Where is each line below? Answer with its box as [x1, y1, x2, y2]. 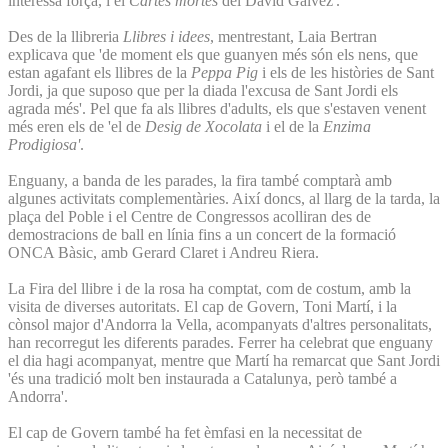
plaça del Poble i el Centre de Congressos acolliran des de [8, 207, 371, 225]
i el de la [262, 117, 323, 135]
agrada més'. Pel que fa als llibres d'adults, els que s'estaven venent [8, 99, 426, 117]
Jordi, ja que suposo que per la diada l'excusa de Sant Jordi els [8, 81, 398, 99]
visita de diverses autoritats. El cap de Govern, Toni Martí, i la [8, 297, 397, 315]
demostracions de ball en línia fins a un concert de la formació [8, 225, 396, 243]
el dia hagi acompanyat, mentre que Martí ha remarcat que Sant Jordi [8, 351, 440, 369]
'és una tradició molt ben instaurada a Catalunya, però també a [8, 369, 397, 387]
